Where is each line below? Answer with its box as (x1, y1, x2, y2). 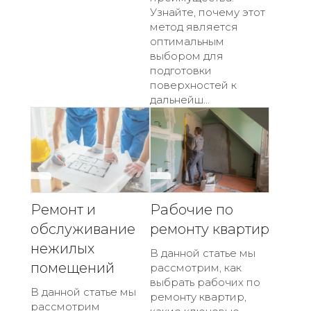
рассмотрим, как (150, 261, 242, 275)
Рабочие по (150, 201, 233, 219)
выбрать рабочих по (150, 276, 260, 289)
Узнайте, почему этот (150, 5, 265, 19)
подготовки (150, 63, 212, 77)
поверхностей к (150, 78, 237, 92)
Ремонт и (31, 201, 96, 219)
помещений (31, 260, 115, 277)
